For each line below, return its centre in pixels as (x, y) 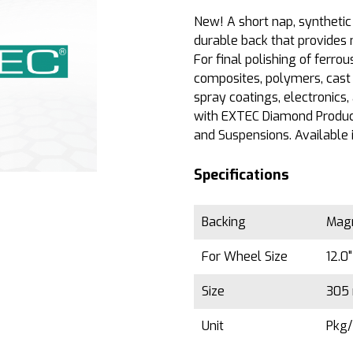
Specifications (241, 175)
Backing (223, 221)
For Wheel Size (244, 256)
